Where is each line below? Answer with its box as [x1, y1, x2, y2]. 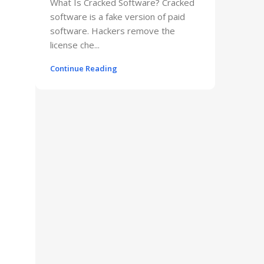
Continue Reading [50, 62, 117, 74]
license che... [50, 38, 100, 51]
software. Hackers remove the [50, 24, 175, 37]
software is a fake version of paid [50, 10, 185, 22]
